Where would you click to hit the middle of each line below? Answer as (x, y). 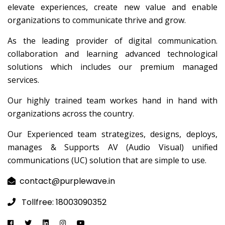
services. (23, 80)
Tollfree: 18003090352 (64, 202)
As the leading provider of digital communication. (113, 41)
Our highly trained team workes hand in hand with (113, 101)
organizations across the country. (71, 114)
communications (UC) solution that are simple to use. (107, 160)
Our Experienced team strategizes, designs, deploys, (113, 134)
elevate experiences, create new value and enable (113, 7)
